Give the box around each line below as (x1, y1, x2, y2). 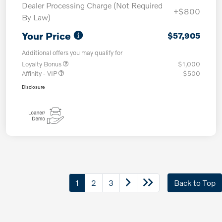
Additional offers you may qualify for (22, 49, 122, 57)
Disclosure (22, 84, 45, 90)
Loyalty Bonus (22, 60, 63, 68)
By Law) (22, 12, 51, 22)
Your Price (22, 30, 71, 42)
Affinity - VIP (22, 69, 58, 78)
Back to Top (174, 178, 216, 188)
